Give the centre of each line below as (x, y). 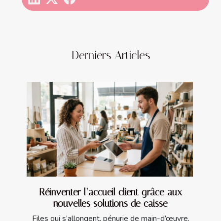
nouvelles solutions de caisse (110, 204)
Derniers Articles (110, 55)
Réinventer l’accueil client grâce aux (110, 192)
